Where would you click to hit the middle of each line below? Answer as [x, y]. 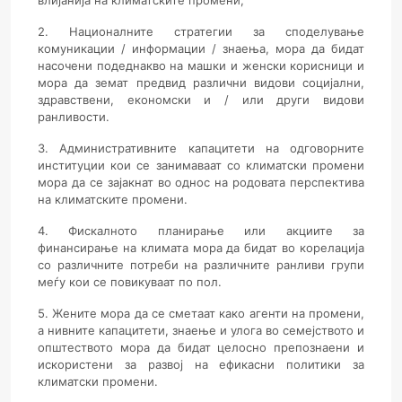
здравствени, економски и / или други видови [201, 100]
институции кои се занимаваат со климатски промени [201, 166]
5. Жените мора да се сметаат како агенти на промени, [201, 314]
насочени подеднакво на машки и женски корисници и [201, 66]
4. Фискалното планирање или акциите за [201, 231]
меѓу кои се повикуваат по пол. [130, 282]
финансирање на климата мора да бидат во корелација [201, 248]
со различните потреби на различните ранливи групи [201, 265]
